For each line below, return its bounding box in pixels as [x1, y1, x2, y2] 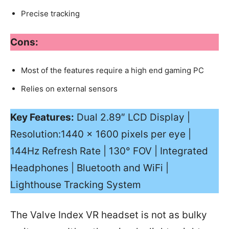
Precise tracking [21, 9, 80, 19]
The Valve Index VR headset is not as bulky [10, 209, 207, 221]
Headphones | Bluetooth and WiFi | [10, 162, 169, 174]
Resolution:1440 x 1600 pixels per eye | [10, 128, 191, 141]
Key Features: [10, 111, 74, 124]
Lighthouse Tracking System [10, 179, 141, 191]
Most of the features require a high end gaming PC [21, 65, 204, 76]
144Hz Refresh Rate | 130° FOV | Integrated [10, 145, 208, 157]
